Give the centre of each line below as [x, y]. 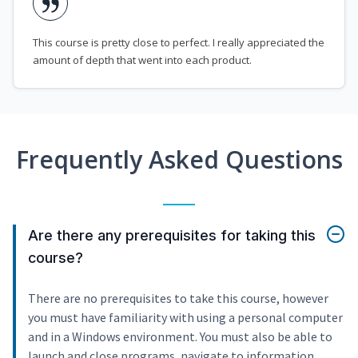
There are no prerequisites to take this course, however [178, 298]
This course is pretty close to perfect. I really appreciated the [179, 43]
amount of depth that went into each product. [142, 60]
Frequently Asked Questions [179, 160]
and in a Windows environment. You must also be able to [180, 337]
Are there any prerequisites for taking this [172, 236]
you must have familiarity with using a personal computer [185, 318]
